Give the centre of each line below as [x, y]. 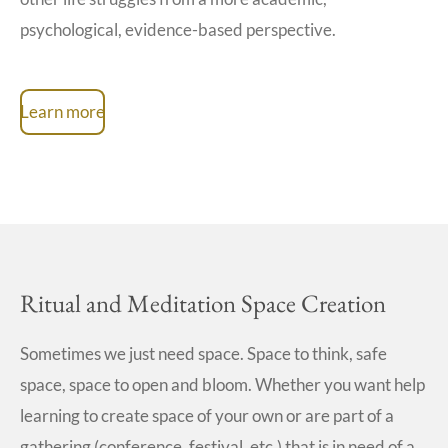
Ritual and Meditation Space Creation [203, 303]
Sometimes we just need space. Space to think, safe [203, 354]
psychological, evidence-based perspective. [178, 29]
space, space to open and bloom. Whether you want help [222, 385]
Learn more [62, 111]
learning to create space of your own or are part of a [207, 416]
